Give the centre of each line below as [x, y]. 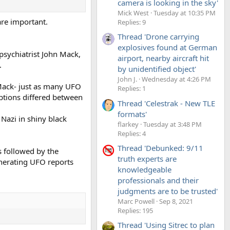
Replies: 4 [132, 133]
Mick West [133, 13]
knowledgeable [145, 169]
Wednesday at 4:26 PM [176, 79]
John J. [127, 79]
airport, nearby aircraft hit [163, 58]
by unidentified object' [157, 69]
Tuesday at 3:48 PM [172, 124]
